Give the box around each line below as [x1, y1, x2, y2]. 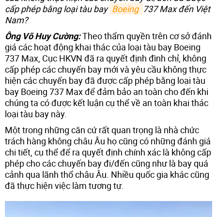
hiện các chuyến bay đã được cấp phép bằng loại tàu [5, 74, 205, 86]
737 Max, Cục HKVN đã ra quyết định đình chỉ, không [5, 52, 206, 64]
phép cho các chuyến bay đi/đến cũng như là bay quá [5, 157, 208, 169]
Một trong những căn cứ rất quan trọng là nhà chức [5, 124, 199, 136]
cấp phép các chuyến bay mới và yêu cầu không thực [5, 63, 206, 75]
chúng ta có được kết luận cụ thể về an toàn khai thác [5, 96, 208, 108]
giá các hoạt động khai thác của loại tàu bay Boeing [5, 41, 201, 53]
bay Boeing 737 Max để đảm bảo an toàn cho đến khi [5, 85, 208, 97]
